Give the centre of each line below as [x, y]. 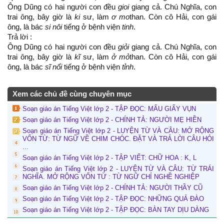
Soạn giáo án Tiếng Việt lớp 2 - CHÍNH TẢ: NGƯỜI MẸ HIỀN [112, 120]
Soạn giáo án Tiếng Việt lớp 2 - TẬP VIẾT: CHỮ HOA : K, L [109, 158]
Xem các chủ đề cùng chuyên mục [72, 94]
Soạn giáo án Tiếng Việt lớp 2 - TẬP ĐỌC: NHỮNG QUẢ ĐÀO [113, 199]
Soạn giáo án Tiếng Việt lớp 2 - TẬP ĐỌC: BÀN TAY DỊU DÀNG [116, 210]
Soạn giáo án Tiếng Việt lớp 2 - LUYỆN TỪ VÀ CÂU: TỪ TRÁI [118, 169]
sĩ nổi [53, 67]
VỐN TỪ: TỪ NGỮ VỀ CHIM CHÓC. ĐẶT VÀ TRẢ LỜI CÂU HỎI [118, 139]
